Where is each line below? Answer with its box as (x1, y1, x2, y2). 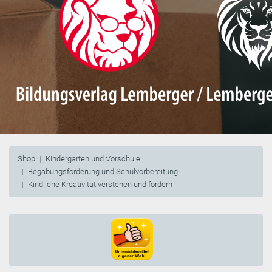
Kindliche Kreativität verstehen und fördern (28, 180, 172, 189)
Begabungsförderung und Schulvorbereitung (28, 167, 178, 176)
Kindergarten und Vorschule (46, 154, 140, 163)
